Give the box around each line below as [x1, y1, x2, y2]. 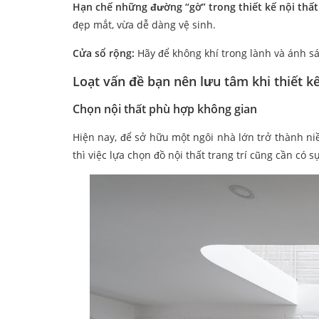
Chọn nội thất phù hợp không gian [73, 101, 257, 117]
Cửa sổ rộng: [73, 46, 137, 61]
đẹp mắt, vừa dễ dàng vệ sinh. [73, 18, 216, 32]
